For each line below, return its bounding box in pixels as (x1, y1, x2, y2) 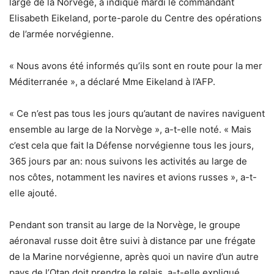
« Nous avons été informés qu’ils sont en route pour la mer (9, 60, 262, 72)
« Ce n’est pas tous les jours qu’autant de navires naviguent (9, 108, 265, 120)
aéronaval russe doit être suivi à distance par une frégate (9, 235, 256, 247)
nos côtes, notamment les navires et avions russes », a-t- (9, 171, 257, 183)
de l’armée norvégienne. (9, 28, 114, 40)
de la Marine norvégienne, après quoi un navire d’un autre (9, 251, 259, 263)
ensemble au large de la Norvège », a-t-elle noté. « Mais (9, 124, 251, 136)
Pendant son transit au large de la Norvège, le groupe (9, 219, 240, 231)
